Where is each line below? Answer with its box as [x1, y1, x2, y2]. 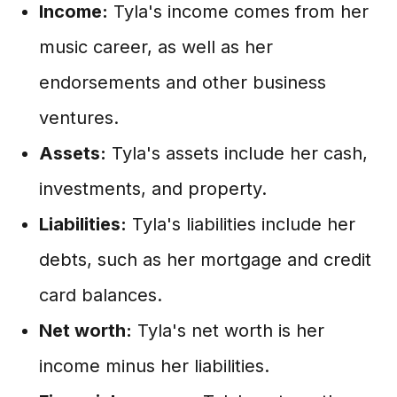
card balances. [39, 284, 162, 306]
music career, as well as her [39, 36, 273, 58]
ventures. [39, 107, 119, 128]
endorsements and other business [39, 72, 326, 93]
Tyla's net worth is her [132, 320, 324, 341]
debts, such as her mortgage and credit [39, 249, 371, 270]
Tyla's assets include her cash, [106, 143, 368, 164]
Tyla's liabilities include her [127, 214, 355, 235]
